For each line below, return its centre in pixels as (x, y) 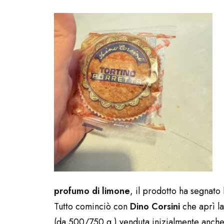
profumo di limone (92, 191)
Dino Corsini (155, 206)
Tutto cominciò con (92, 206)
